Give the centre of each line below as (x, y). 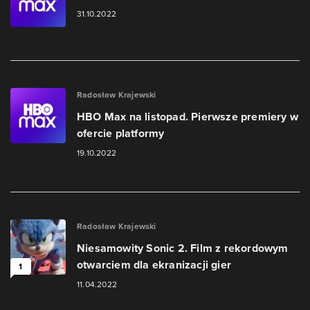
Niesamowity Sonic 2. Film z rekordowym (183, 248)
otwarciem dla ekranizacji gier (154, 265)
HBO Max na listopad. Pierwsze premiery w (188, 117)
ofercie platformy (121, 133)
